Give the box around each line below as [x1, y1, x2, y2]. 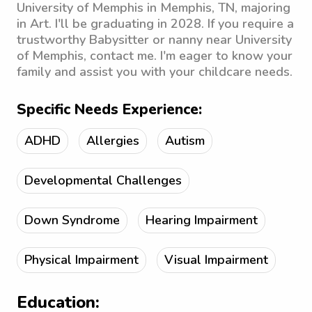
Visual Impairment [164, 251, 268, 268]
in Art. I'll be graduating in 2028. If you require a [17, 15, 294, 32]
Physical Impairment [24, 251, 139, 268]
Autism [165, 132, 205, 149]
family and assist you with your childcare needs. [17, 63, 292, 80]
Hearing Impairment [146, 212, 258, 228]
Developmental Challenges [24, 172, 182, 189]
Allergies [86, 132, 139, 149]
